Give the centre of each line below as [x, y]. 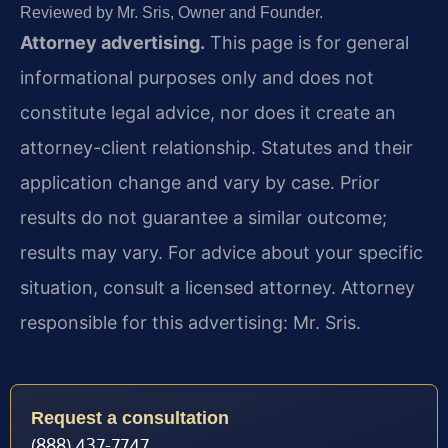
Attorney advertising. [112, 42]
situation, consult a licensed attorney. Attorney [217, 287]
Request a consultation [130, 418]
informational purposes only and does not [197, 77]
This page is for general [307, 42]
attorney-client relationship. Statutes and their [216, 147]
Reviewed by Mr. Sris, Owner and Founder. [171, 12]
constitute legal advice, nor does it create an [208, 112]
